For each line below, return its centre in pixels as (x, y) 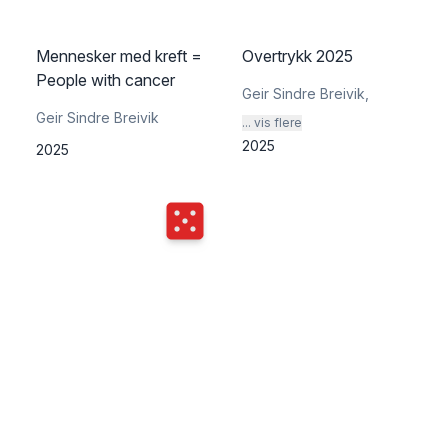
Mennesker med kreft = (119, 56)
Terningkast (211, 215)
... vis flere (272, 122)
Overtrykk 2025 (297, 56)
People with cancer (105, 80)
